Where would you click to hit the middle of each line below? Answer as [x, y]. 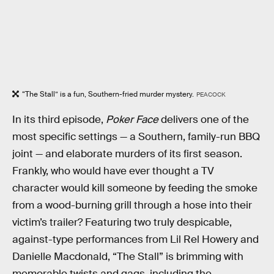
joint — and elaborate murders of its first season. [127, 154]
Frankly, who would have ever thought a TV [113, 171]
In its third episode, [59, 119]
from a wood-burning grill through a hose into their [132, 205]
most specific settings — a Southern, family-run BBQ [136, 136]
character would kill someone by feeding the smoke [135, 188]
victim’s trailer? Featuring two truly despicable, [122, 222]
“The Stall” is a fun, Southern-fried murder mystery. [108, 94]
